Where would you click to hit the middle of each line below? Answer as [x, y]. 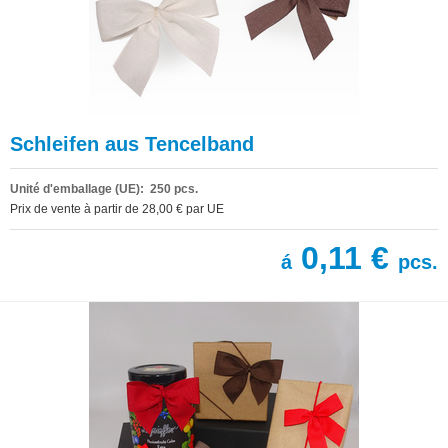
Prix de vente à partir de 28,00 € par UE [117, 208]
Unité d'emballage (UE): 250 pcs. [104, 188]
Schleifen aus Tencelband [132, 143]
